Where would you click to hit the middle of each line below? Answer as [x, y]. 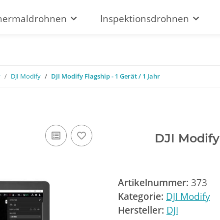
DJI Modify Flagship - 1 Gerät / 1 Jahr [106, 76]
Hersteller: [141, 210]
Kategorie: [142, 196]
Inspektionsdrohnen [145, 19]
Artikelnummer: [154, 183]
